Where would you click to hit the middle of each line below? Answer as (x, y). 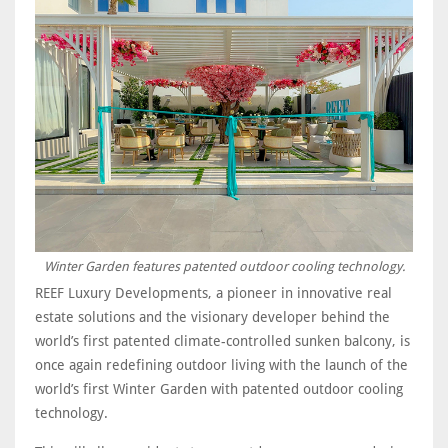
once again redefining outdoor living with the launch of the (221, 364)
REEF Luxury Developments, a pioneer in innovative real (213, 292)
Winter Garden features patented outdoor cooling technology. (224, 266)
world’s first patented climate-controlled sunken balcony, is (222, 340)
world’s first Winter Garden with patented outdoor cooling (219, 388)
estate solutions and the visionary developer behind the (212, 316)
